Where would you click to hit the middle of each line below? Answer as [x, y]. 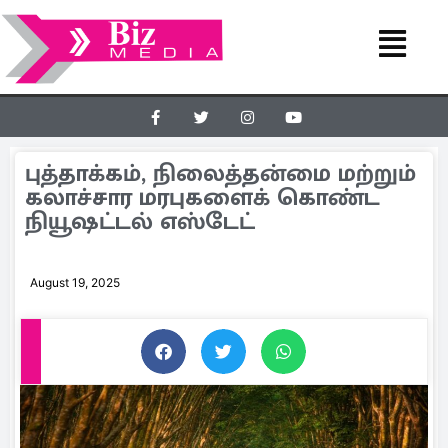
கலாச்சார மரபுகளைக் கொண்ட [202, 198]
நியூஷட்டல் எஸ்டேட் [140, 222]
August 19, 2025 [75, 283]
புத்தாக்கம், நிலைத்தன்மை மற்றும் [220, 174]
